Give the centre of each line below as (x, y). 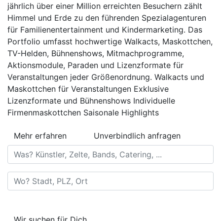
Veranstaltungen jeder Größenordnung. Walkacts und (106, 77)
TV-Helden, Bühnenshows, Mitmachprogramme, (96, 53)
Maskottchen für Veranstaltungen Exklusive (88, 89)
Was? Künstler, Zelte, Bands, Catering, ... (81, 150)
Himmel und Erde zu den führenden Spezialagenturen (107, 18)
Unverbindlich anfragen (137, 135)
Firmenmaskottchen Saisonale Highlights (83, 112)
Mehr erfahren (40, 135)
